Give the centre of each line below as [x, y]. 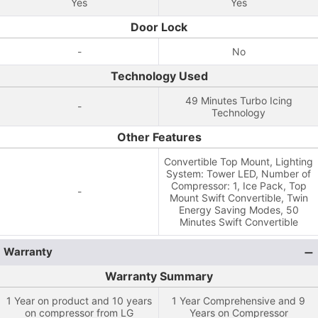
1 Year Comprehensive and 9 [238, 301]
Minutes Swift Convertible [238, 222]
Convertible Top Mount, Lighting [238, 161]
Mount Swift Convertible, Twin [238, 198]
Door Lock [159, 27]
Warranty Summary [159, 276]
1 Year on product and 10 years [79, 301]
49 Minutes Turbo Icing [238, 100]
